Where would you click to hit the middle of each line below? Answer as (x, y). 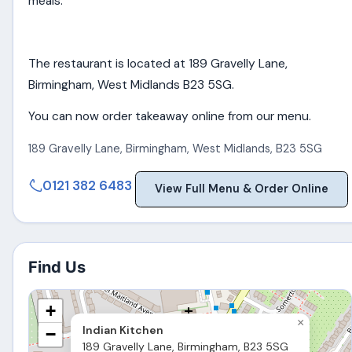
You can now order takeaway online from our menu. (170, 116)
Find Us (57, 268)
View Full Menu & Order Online (242, 189)
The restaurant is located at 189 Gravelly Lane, (158, 64)
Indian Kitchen (123, 330)
